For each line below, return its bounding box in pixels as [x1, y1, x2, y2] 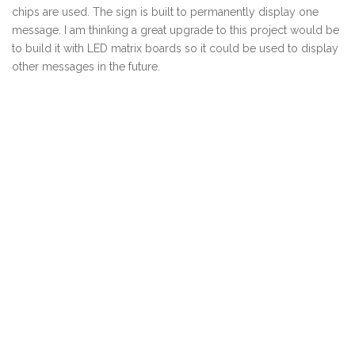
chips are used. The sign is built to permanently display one [12, 5, 319, 18]
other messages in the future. [12, 59, 160, 73]
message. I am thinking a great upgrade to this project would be [12, 23, 339, 36]
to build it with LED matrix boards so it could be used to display [12, 41, 338, 55]
